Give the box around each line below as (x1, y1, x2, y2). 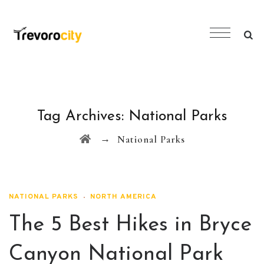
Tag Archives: (37, 109, 128, 124)
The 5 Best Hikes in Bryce (9, 214, 252, 236)
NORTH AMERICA (90, 192, 157, 202)
